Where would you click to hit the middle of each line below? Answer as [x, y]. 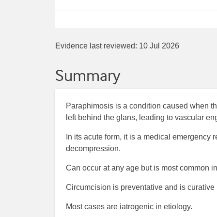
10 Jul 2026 [159, 46]
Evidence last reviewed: [97, 46]
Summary [88, 76]
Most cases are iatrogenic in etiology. [129, 206]
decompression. [93, 148]
